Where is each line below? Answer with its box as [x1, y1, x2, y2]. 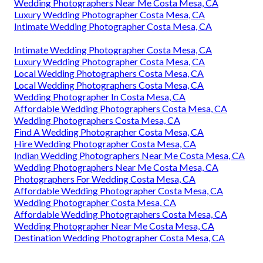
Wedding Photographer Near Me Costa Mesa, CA [14, 220, 214, 231]
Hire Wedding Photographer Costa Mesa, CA [14, 137, 196, 149]
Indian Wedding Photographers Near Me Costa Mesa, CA [14, 149, 245, 161]
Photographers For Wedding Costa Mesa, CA [14, 173, 195, 184]
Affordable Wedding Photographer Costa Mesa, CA [14, 184, 223, 196]
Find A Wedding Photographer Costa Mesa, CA [14, 126, 204, 137]
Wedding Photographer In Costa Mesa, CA [14, 90, 186, 102]
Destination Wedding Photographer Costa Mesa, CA [14, 231, 225, 243]
